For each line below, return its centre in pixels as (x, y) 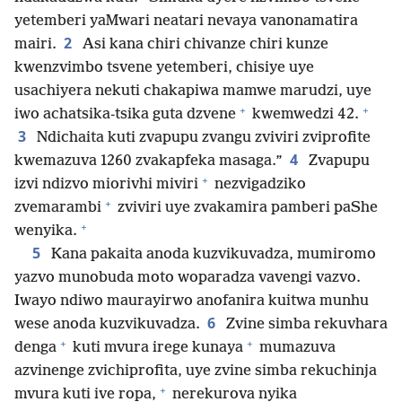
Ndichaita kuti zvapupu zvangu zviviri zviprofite (202, 138)
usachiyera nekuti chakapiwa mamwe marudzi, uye (193, 92)
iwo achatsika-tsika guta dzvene (125, 115)
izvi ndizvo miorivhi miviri (106, 185)
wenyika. (46, 232)
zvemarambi (58, 208)
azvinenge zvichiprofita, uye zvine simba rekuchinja (196, 371)
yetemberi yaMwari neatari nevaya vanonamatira (186, 22)
